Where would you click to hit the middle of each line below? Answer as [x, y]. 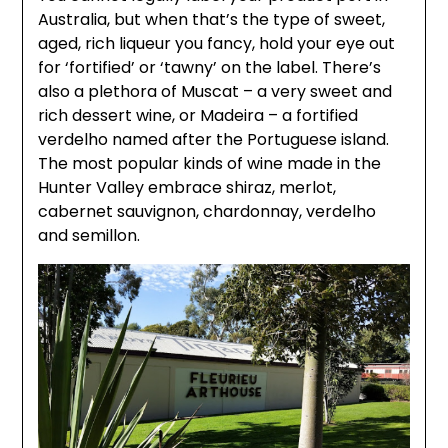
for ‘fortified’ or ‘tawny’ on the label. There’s [210, 67]
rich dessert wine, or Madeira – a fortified [198, 115]
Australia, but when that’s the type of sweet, [212, 19]
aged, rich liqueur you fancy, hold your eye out [217, 43]
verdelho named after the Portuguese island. [214, 139]
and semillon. [89, 235]
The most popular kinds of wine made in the [210, 163]
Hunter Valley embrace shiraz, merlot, [187, 187]
